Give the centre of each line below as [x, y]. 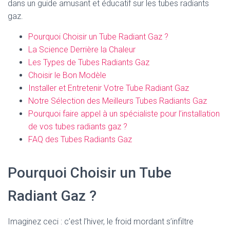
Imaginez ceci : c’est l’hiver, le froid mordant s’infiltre [101, 222]
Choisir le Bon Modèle [67, 75]
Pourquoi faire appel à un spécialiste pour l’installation [124, 114]
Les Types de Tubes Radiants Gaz [89, 62]
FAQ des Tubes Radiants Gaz [80, 139]
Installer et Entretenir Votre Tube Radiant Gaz [109, 88]
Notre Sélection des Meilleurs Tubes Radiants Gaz [118, 101]
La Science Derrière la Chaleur [82, 50]
